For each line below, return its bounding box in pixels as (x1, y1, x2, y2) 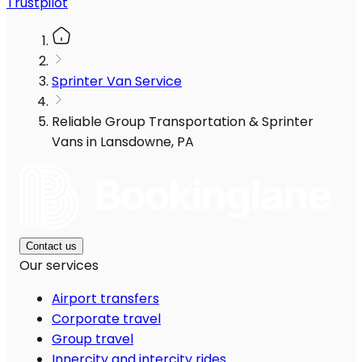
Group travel (52, 330, 133, 349)
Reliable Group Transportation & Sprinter (52, 112, 314, 132)
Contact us (26, 240, 77, 253)
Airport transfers (52, 289, 159, 309)
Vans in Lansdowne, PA (52, 133, 194, 152)
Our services (19, 256, 99, 276)
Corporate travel (52, 309, 161, 329)
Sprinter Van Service (52, 72, 182, 91)
